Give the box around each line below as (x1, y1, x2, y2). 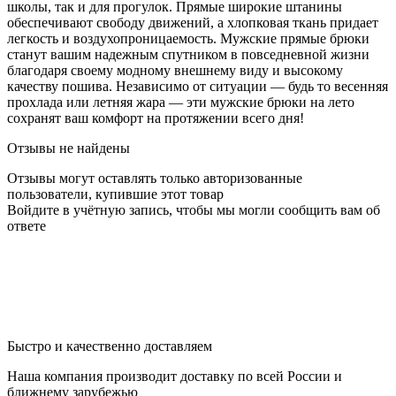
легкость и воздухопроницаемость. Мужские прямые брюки (7, 30, 369, 46)
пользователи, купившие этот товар (7, 186, 224, 202)
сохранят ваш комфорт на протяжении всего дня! (7, 110, 304, 126)
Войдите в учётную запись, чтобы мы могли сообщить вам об (7, 202, 380, 217)
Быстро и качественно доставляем (7, 338, 212, 354)
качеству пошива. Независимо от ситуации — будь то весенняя (7, 78, 388, 94)
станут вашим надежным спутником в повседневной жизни (7, 46, 369, 62)
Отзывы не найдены (7, 140, 130, 156)
